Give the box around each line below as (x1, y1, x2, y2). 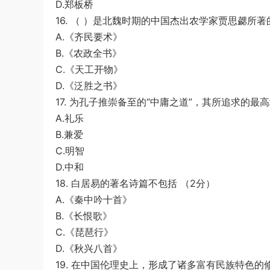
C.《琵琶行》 (55, 226, 113, 238)
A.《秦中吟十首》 (55, 193, 132, 206)
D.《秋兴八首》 (55, 242, 122, 254)
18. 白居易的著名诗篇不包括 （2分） (55, 177, 215, 189)
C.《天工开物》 (55, 63, 123, 75)
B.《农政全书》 (55, 47, 122, 59)
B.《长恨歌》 (55, 210, 112, 222)
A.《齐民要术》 (55, 31, 122, 43)
